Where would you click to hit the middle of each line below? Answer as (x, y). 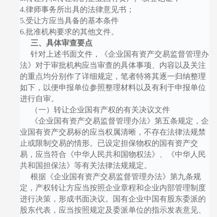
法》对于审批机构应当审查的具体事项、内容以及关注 (113, 65)
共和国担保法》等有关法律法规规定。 (85, 165)
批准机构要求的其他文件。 (72, 31)
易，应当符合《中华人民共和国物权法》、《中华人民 (113, 154)
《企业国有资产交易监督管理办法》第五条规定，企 (119, 121)
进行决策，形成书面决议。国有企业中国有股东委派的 (113, 199)
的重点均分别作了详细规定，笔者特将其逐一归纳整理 (113, 76)
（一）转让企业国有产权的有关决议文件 (100, 109)
